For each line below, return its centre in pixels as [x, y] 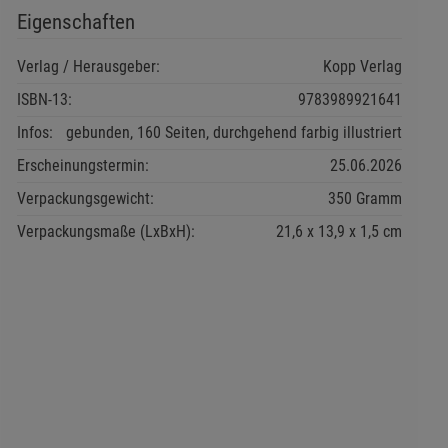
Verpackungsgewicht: [85, 199]
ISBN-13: [44, 100]
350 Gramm [364, 199]
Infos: [34, 133]
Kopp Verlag [362, 67]
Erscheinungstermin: [82, 166]
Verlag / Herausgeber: [88, 67]
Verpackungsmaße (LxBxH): [105, 232]
